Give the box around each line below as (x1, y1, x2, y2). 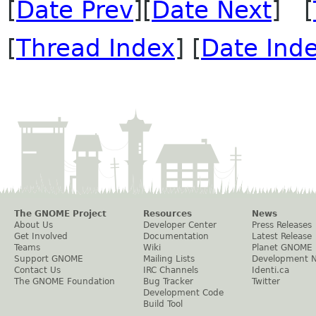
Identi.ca (252, 265, 289, 275)
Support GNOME (14, 254, 83, 264)
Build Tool (143, 299, 183, 309)
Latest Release (252, 231, 312, 241)
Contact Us (14, 265, 61, 275)
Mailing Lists (143, 254, 195, 264)
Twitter (252, 276, 280, 286)
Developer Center (143, 220, 217, 230)
